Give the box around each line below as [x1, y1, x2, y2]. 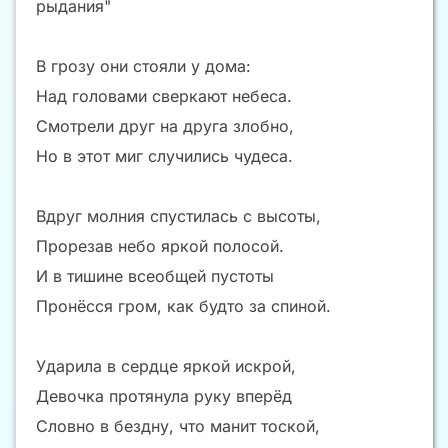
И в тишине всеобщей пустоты [36, 266, 274, 287]
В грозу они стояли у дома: [36, 56, 251, 77]
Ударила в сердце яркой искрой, [36, 356, 296, 377]
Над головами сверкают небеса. [36, 86, 292, 107]
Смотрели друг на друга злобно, [36, 116, 294, 137]
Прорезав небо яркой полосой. [36, 236, 284, 257]
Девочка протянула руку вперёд [36, 386, 292, 407]
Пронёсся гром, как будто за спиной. [36, 296, 331, 317]
